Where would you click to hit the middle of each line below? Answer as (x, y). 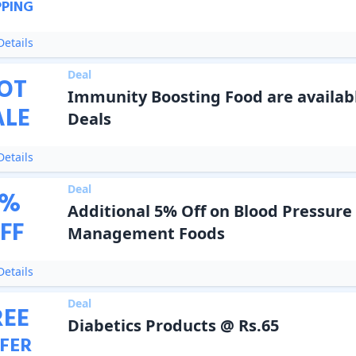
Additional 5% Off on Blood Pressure (209, 211)
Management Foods (146, 233)
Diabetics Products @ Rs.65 (173, 325)
